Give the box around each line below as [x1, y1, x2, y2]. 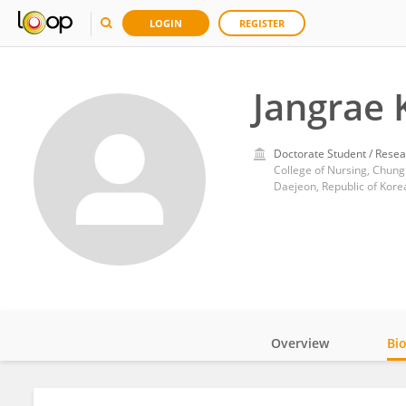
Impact [298, 384, 341, 401]
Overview [271, 334, 329, 352]
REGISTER [239, 16, 285, 30]
